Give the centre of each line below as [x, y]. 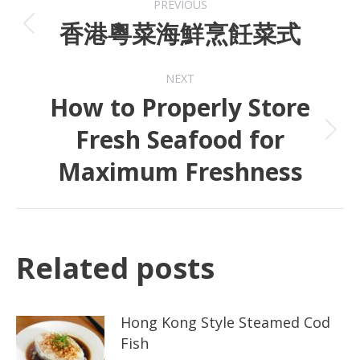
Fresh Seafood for [180, 139]
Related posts [115, 268]
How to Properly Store [180, 107]
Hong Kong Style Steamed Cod [225, 322]
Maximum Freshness [180, 172]
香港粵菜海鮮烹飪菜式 [180, 33]
